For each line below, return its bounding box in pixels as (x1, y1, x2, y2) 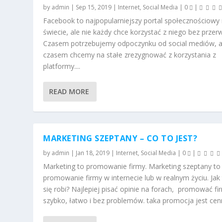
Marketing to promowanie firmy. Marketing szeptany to (43, 161, 221, 171)
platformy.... (43, 61, 81, 71)
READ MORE (49, 87, 90, 97)
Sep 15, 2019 (76, 2, 112, 11)
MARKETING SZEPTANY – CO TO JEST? (43, 132, 198, 144)
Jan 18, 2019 (76, 148, 110, 157)
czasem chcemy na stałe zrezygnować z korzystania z (43, 50, 217, 59)
